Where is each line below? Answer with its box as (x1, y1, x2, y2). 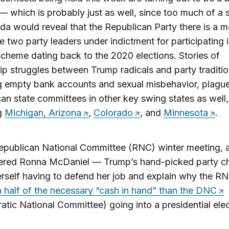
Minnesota (163, 107, 208, 118)
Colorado (93, 107, 133, 118)
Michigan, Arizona (4, 107, 81, 118)
